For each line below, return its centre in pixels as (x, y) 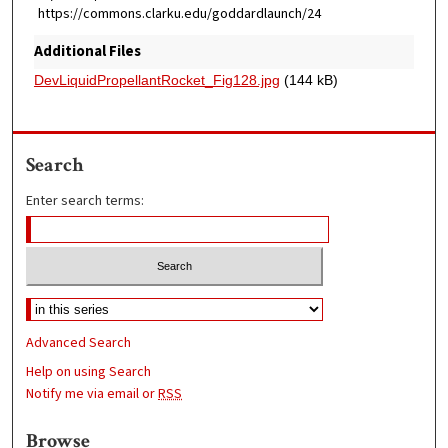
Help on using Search (89, 371)
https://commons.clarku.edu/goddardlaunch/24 (179, 13)
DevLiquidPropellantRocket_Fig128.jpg (156, 80)
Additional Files (87, 52)
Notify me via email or (92, 393)
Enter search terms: (85, 201)
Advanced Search (79, 342)
